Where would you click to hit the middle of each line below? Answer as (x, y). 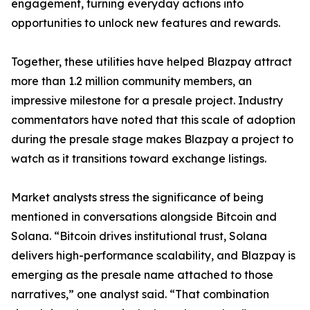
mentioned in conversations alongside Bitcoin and (144, 217)
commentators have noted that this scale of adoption (153, 120)
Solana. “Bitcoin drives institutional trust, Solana (139, 236)
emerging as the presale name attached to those (142, 275)
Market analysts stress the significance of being (137, 197)
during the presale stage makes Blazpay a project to (152, 139)
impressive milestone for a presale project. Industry (147, 100)
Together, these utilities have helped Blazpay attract (152, 62)
